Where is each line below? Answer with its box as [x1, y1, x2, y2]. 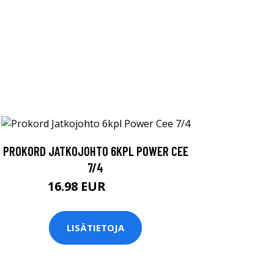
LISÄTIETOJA [67, 221, 124, 234]
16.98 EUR [48, 177, 109, 194]
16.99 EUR [109, 182, 143, 193]
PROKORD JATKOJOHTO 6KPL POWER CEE [2, 143, 188, 158]
